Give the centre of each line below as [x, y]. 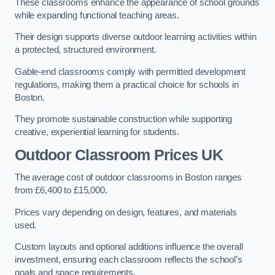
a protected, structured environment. [86, 50]
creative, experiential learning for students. [97, 132]
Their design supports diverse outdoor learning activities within [136, 37]
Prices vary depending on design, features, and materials [126, 212]
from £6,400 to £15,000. [61, 191]
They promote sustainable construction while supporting [124, 119]
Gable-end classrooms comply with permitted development [130, 72]
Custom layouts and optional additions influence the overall [129, 247]
